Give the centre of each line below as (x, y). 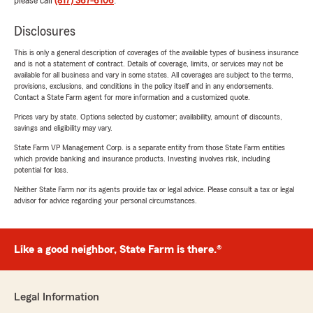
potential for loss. (41, 170)
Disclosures (45, 32)
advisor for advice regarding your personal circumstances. (105, 201)
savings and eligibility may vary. (63, 128)
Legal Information (57, 297)
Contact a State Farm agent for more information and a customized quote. (132, 97)
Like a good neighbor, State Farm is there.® (118, 250)
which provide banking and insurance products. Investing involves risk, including (142, 159)
